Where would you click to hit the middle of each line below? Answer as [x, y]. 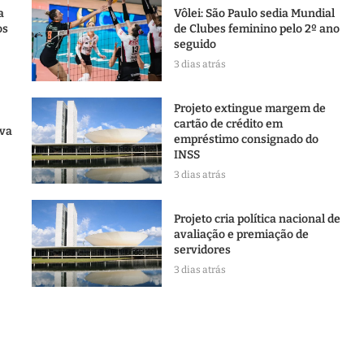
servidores [202, 250]
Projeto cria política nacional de [257, 219]
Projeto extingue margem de [249, 108]
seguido [195, 44]
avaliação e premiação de [241, 235]
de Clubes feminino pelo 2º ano [256, 28]
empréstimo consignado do [246, 139]
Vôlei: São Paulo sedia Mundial [254, 13]
